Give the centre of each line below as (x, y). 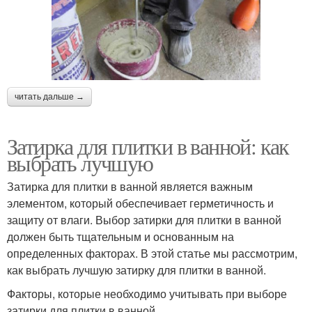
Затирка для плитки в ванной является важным (130, 186)
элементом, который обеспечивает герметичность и (140, 203)
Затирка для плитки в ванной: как (148, 146)
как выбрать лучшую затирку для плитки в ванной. (136, 270)
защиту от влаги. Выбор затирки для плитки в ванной (144, 219)
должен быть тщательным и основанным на (120, 236)
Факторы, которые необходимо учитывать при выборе (147, 293)
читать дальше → (49, 96)
